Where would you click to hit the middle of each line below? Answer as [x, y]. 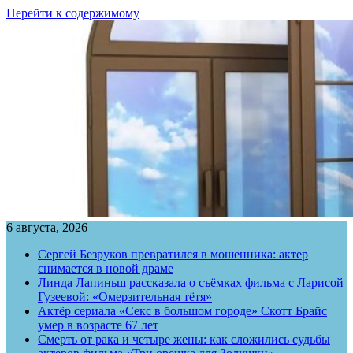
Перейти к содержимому [73, 13]
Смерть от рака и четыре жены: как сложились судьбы [184, 339]
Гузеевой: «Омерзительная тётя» [125, 297]
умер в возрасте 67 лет [98, 325]
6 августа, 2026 [47, 227]
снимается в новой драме [106, 268]
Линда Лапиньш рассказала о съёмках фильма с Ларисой [191, 282]
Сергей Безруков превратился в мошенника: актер [173, 254]
